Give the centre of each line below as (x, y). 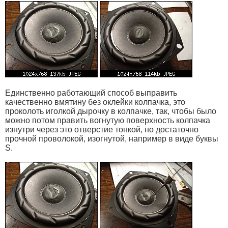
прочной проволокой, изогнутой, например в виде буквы (112, 138)
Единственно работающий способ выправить (91, 93)
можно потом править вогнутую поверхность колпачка (108, 120)
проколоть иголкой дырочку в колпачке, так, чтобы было (111, 111)
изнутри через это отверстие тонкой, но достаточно (102, 129)
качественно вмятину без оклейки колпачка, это (95, 102)
